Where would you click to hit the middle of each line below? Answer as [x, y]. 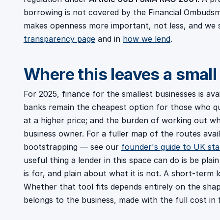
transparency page [59, 39]
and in [109, 39]
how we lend [147, 39]
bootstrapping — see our [72, 147]
